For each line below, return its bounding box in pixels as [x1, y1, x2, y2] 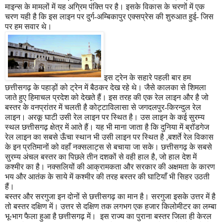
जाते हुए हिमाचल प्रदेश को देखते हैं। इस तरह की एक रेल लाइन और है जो [5, 93, 209, 102]
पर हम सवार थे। [5, 22, 52, 31]
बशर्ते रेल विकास [168, 133, 214, 142]
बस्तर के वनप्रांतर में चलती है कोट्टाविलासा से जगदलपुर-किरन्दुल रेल [5, 103, 201, 112]
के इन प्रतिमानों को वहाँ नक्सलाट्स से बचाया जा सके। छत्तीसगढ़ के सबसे [5, 143, 212, 152]
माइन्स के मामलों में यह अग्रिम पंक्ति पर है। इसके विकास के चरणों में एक [5, 2, 205, 11]
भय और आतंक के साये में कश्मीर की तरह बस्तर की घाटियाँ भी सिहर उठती [5, 172, 210, 181]
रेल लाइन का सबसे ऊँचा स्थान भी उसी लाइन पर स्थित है [5, 133, 166, 142]
